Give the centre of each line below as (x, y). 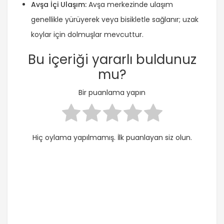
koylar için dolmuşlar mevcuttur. (87, 34)
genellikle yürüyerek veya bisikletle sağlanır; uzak (115, 19)
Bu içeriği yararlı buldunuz (112, 59)
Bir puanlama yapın (112, 93)
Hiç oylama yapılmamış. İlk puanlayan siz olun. (112, 138)
